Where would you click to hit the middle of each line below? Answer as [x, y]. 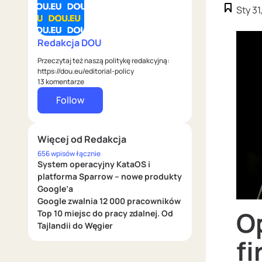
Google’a [55, 189]
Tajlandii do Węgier [75, 226]
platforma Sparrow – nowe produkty [110, 177]
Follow [70, 100]
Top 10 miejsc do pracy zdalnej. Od [105, 213]
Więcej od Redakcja [82, 139]
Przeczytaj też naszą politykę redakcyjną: [104, 61]
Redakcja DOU [70, 43]
